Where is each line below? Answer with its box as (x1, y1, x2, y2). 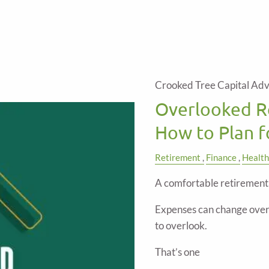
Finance (206, 151, 237, 163)
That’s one (155, 246, 200, 259)
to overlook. (155, 219, 207, 232)
